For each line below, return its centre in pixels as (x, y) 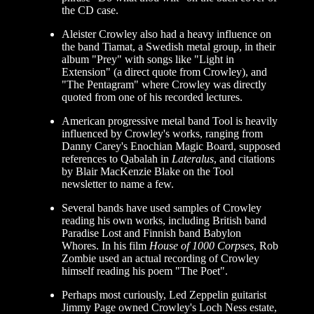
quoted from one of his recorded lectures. (152, 97)
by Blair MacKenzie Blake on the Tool (148, 172)
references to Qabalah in (117, 159)
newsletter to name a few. (118, 184)
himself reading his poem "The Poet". (145, 271)
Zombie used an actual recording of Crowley (161, 259)
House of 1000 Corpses (202, 246)
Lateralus (193, 159)
